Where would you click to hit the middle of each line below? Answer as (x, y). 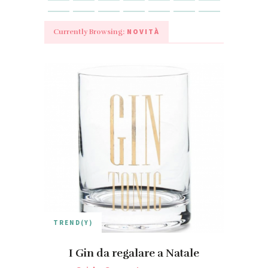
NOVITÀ (142, 32)
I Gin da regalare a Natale (134, 253)
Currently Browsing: (89, 32)
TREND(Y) (73, 223)
